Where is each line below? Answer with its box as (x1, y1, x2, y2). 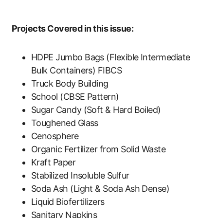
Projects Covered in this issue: (12, 23, 134, 34)
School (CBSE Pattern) (31, 91, 119, 102)
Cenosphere (31, 131, 79, 141)
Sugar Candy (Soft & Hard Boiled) (31, 105, 161, 115)
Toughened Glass (31, 118, 98, 128)
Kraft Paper (31, 157, 76, 167)
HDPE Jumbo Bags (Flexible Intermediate (31, 52, 190, 62)
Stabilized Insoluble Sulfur (31, 170, 129, 181)
